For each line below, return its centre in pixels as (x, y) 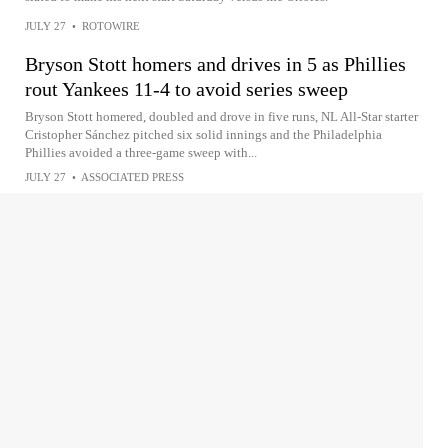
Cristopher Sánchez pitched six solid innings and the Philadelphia (203, 135)
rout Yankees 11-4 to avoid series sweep (186, 89)
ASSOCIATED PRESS (132, 177)
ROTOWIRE (111, 26)
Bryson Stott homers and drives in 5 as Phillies (215, 64)
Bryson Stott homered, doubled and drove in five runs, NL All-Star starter (221, 117)
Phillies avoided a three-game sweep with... (141, 153)
